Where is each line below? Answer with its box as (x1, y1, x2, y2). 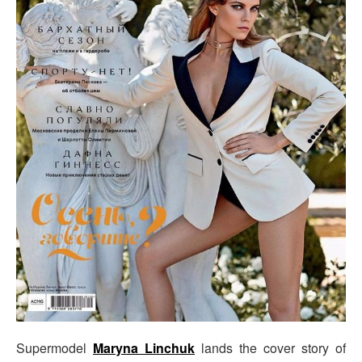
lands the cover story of (195, 338, 346, 357)
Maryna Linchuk (93, 338, 195, 357)
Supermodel (16, 338, 93, 357)
